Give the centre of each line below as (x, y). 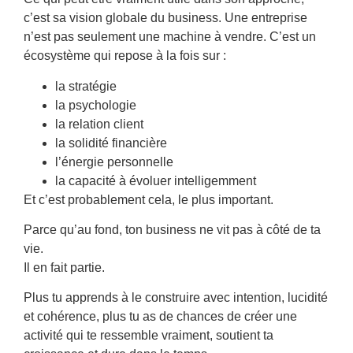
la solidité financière (111, 143)
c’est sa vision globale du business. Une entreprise (165, 18)
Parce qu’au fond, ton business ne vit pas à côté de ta (172, 230)
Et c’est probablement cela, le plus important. (149, 199)
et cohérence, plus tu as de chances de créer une (160, 317)
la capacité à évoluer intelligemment (156, 180)
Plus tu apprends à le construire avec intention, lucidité (176, 298)
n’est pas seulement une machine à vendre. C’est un (170, 37)
